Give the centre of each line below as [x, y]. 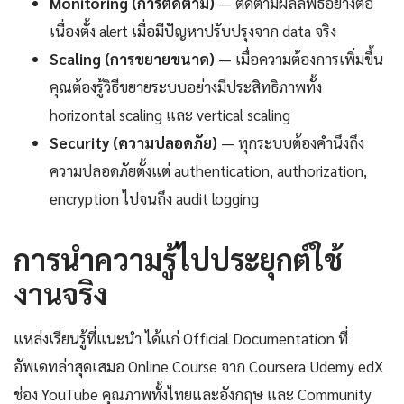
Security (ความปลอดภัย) [133, 142]
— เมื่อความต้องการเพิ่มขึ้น [299, 58]
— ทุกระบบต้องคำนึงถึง [291, 142]
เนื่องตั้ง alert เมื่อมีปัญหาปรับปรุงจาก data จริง [193, 30]
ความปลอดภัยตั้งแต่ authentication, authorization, [208, 170]
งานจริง [60, 292]
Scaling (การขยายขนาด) [132, 58]
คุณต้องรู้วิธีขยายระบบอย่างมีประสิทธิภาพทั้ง [186, 86]
